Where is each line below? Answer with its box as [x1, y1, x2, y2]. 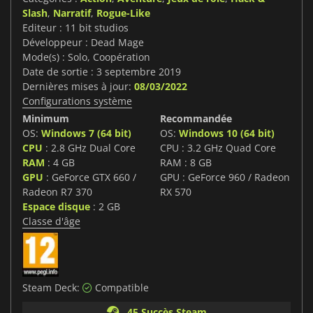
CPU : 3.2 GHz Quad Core [160, 140, 276, 154]
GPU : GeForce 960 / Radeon [160, 170, 290, 184]
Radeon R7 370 [22, 184, 92, 198]
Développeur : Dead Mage [22, 35, 144, 49]
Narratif [53, 6, 91, 20]
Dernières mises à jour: [22, 79, 134, 93]
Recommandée [160, 111, 232, 125]
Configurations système [22, 94, 132, 108]
